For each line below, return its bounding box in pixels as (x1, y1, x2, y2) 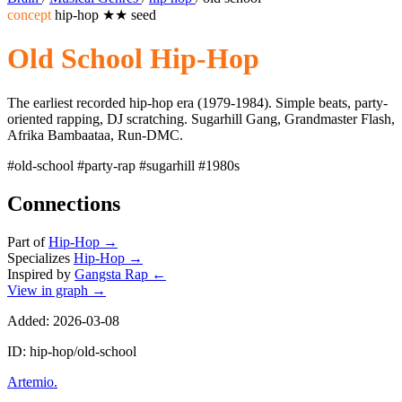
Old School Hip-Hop (7, 42, 259, 75)
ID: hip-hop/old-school (7, 343, 136, 359)
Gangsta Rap (74, 266, 152, 282)
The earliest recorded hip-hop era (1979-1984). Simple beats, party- (7, 94, 388, 110)
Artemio (7, 373, 54, 389)
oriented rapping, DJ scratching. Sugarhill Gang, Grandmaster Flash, (7, 110, 395, 127)
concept (7, 7, 55, 22)
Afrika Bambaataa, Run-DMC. (7, 127, 183, 143)
